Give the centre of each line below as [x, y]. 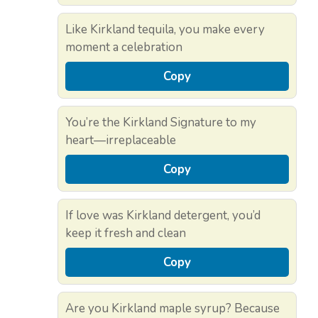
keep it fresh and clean [126, 233]
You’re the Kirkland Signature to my [161, 122]
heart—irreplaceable [121, 140]
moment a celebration [124, 47]
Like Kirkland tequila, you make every [165, 29]
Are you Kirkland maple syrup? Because [172, 308]
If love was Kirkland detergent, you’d [163, 215]
